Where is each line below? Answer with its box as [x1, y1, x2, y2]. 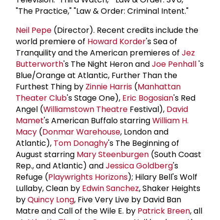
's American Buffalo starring [44, 114, 152, 126]
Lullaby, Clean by [16, 182, 82, 194]
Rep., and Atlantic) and [16, 160, 106, 171]
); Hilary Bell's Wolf [128, 171, 197, 183]
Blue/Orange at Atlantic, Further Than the [16, 69, 177, 81]
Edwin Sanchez [82, 182, 139, 194]
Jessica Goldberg [106, 160, 173, 171]
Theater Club [16, 92, 67, 104]
